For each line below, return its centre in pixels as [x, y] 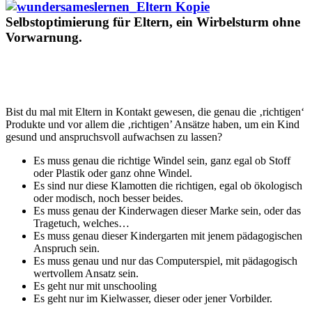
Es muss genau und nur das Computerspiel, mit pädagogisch [165, 260]
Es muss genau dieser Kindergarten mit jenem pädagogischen [168, 235]
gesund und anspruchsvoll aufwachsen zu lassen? [114, 136]
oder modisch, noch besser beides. [108, 198]
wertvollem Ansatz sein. [86, 273]
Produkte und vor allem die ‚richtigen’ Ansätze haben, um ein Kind [153, 124]
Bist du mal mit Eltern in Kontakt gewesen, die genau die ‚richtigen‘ [155, 111]
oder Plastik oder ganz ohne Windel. [113, 173]
